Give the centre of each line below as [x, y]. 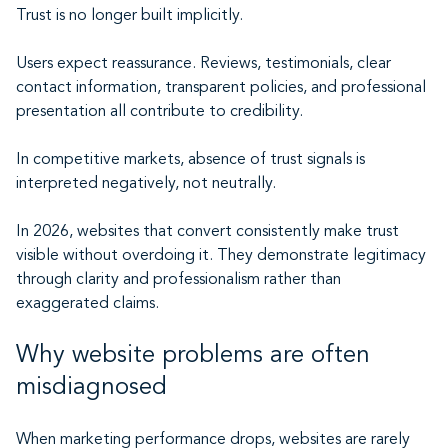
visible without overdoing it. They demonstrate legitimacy [221, 256]
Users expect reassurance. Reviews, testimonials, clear [203, 64]
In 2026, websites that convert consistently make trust [207, 232]
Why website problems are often [193, 356]
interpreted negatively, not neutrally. [146, 184]
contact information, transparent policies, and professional [221, 88]
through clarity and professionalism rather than [178, 280]
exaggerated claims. [87, 304]
